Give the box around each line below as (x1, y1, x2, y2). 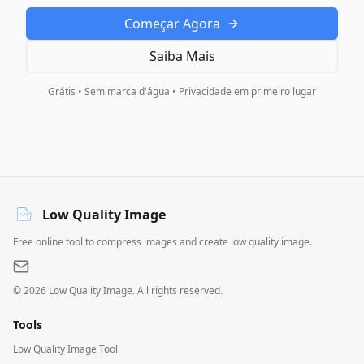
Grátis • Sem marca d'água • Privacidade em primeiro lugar (48, 84, 316, 99)
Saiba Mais (149, 47, 215, 66)
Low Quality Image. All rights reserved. (46, 284, 223, 298)
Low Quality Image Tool (13, 342, 118, 357)
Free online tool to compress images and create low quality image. (13, 235, 312, 249)
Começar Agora (124, 15, 220, 33)
